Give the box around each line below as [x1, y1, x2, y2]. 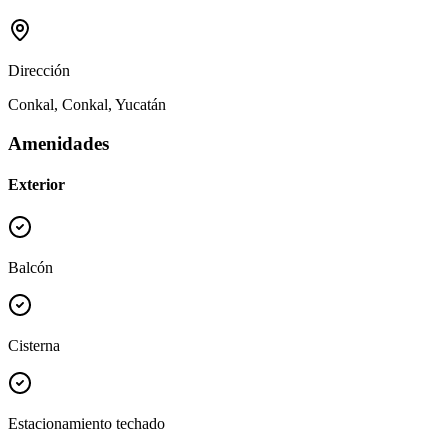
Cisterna [8, 337, 60, 355]
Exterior [8, 176, 65, 194]
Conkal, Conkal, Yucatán [8, 96, 166, 114]
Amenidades [8, 132, 109, 154]
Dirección [8, 62, 70, 80]
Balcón [8, 259, 53, 277]
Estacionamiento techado [8, 415, 165, 433]
